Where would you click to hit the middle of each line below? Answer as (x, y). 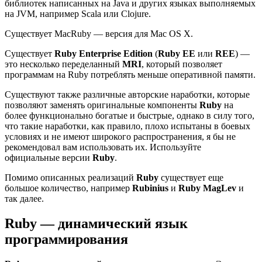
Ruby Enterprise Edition (104, 54)
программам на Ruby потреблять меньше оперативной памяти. (130, 75)
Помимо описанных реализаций (70, 178)
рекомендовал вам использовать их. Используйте (103, 147)
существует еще (191, 178)
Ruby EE (177, 54)
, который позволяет (182, 64)
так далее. (24, 199)
